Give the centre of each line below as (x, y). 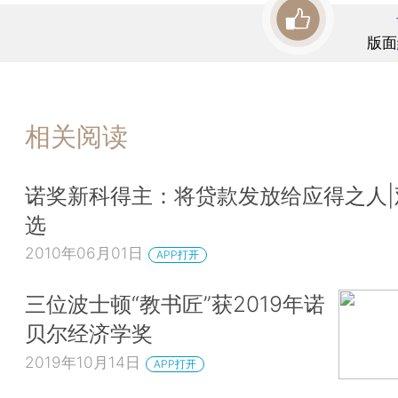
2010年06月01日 (84, 253)
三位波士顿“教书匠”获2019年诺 (175, 304)
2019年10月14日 (83, 362)
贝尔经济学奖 (89, 334)
